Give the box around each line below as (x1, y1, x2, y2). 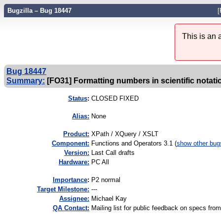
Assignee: (59, 195, 89, 203)
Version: (64, 149, 89, 157)
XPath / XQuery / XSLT (91, 130, 158, 138)
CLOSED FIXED (91, 95, 139, 103)
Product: (63, 130, 89, 138)
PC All (91, 158, 109, 166)
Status (68, 95, 87, 103)
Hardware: (59, 158, 89, 166)
